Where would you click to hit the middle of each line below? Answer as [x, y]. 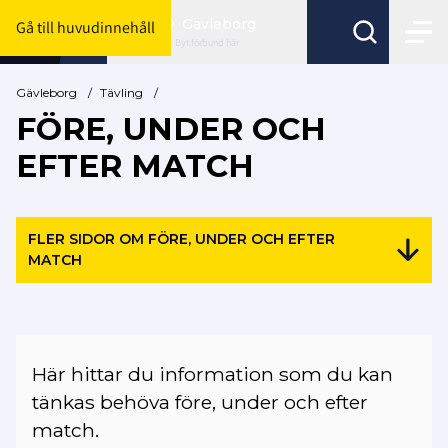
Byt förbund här [207, 42]
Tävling [121, 92]
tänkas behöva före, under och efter [200, 402]
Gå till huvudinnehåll [85, 27]
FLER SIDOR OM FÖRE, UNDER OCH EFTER [181, 238]
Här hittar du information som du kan [212, 374]
